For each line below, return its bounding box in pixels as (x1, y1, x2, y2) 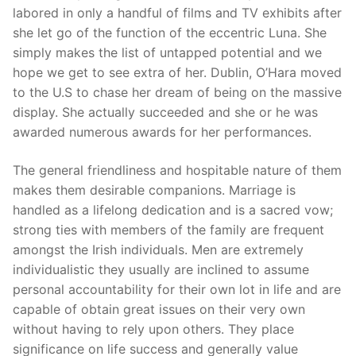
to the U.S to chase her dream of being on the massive (13, 84, 342, 101)
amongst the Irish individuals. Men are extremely (13, 241, 304, 257)
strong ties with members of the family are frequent (13, 221, 324, 238)
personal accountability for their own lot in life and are (13, 281, 341, 297)
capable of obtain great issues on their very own (13, 300, 305, 317)
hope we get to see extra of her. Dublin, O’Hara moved (13, 64, 342, 81)
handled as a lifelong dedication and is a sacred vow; (13, 201, 333, 218)
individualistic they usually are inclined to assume (13, 261, 309, 277)
